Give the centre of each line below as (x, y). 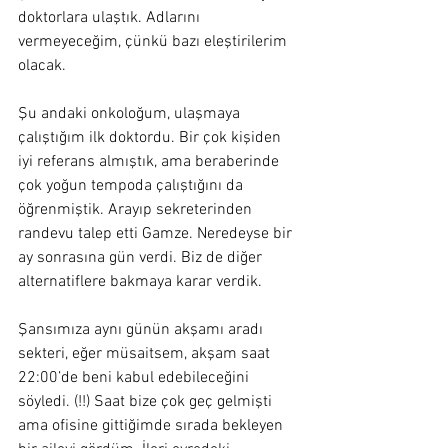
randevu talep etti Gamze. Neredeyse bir (157, 234)
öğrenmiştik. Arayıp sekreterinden (137, 210)
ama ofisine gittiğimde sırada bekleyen (152, 426)
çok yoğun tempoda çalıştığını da (132, 186)
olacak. (42, 66)
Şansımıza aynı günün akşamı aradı (142, 330)
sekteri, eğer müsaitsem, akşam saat (146, 354)
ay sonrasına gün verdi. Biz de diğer (142, 258)
